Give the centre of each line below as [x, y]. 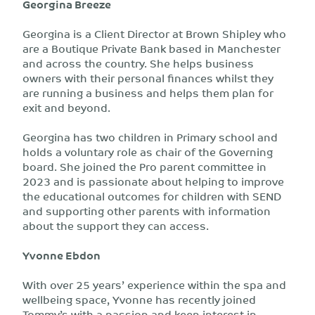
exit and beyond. [66, 107]
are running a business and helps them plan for [148, 92]
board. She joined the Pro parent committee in [144, 166]
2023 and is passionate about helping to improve [153, 181]
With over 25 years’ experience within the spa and [154, 284]
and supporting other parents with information [147, 211]
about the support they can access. [116, 225]
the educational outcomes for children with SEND [152, 196]
